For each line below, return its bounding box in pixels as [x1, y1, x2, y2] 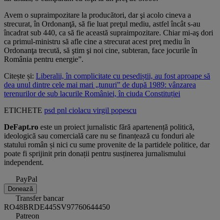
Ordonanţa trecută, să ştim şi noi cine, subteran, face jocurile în [4, 46, 197, 55]
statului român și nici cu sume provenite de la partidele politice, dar [4, 140, 210, 149]
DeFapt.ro [4, 123, 38, 132]
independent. [4, 158, 44, 167]
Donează [8, 185, 33, 193]
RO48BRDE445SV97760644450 [4, 203, 110, 212]
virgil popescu [93, 106, 137, 115]
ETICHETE [4, 106, 42, 115]
